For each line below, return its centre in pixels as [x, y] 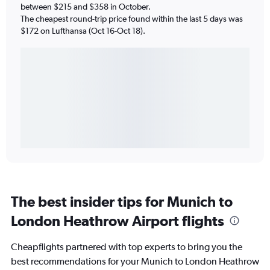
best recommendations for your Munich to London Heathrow [135, 262]
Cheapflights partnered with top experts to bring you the [127, 247]
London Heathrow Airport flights [118, 221]
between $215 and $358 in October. [86, 6]
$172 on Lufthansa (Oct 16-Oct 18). [83, 30]
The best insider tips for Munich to [122, 202]
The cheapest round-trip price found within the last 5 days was [132, 18]
